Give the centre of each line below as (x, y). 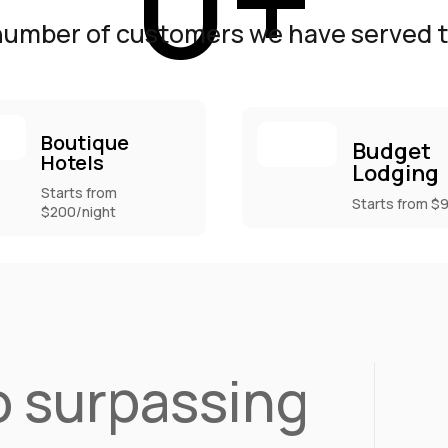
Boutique (84, 142)
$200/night (78, 211)
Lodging (396, 173)
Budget (392, 151)
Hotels (72, 162)
